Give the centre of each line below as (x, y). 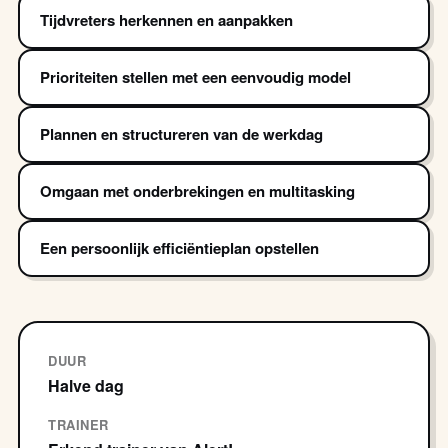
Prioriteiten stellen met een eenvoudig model (195, 76)
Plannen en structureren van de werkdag (181, 133)
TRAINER (78, 424)
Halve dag (86, 385)
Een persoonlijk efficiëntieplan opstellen (179, 247)
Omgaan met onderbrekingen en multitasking (197, 190)
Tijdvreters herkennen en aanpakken (166, 19)
